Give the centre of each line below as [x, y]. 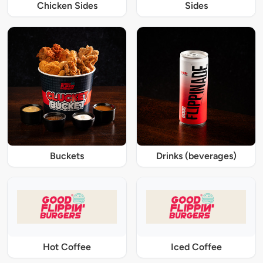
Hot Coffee [67, 247]
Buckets [67, 156]
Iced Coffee [196, 247]
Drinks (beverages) [196, 156]
